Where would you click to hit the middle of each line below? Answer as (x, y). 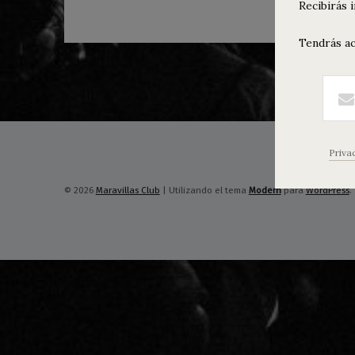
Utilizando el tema (208, 191)
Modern (265, 191)
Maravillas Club (128, 191)
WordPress (327, 191)
